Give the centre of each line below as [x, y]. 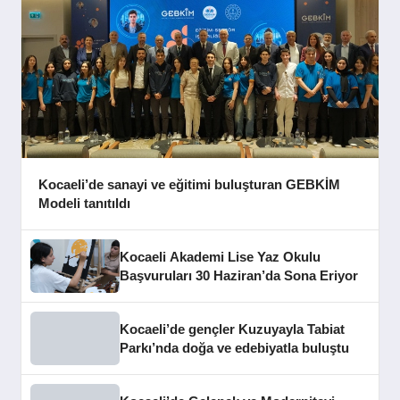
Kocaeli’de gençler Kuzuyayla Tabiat [233, 329]
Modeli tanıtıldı [84, 204]
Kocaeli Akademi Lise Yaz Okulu [221, 256]
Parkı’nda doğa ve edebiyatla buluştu [235, 347]
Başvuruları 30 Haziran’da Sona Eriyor [239, 275]
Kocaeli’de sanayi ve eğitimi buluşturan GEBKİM [189, 185]
